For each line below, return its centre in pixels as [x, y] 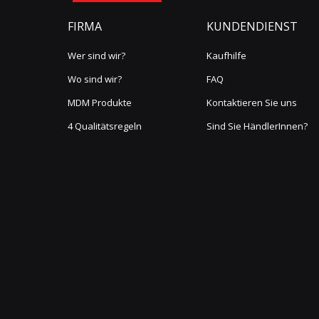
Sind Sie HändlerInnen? [257, 126]
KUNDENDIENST [252, 27]
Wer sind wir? [96, 56]
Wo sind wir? [95, 79]
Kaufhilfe [226, 56]
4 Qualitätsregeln [105, 126]
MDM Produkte [100, 103]
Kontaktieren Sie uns [252, 103]
